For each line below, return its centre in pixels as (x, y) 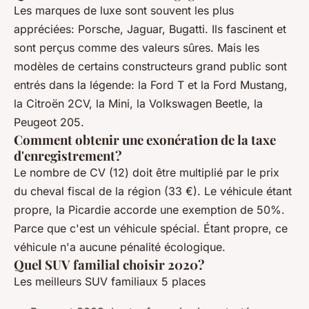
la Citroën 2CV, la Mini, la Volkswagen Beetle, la (138, 103)
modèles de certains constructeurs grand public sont (150, 66)
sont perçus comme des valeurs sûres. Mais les (137, 47)
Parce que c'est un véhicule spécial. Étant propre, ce (151, 228)
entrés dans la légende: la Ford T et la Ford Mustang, (151, 84)
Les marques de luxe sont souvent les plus (124, 10)
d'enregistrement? (68, 155)
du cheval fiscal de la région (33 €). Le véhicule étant (153, 191)
